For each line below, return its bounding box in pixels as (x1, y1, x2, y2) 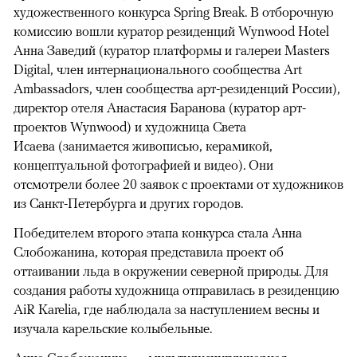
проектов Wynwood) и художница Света (14, 118, 246, 135)
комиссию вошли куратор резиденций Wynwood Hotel (14, 22, 329, 39)
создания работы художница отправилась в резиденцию (14, 281, 339, 298)
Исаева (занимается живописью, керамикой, (14, 137, 273, 154)
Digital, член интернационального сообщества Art (14, 61, 302, 77)
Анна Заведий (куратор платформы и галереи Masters (14, 41, 330, 58)
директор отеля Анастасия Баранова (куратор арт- (14, 99, 306, 116)
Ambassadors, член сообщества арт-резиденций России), (14, 80, 340, 96)
